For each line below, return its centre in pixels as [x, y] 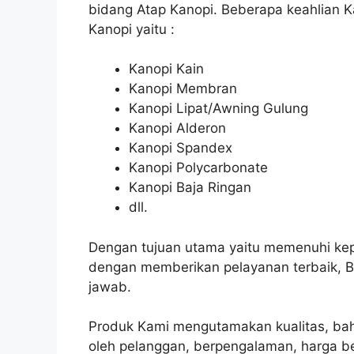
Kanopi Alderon [177, 128]
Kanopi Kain [166, 69]
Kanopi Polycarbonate [198, 168]
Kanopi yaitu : [132, 29]
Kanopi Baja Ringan [190, 188]
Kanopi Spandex [181, 148]
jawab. [110, 286]
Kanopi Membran [183, 89]
